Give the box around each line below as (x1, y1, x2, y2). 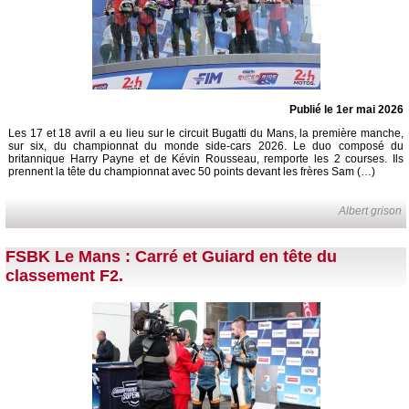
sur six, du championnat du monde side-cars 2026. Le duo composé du (8, 139, 404, 152)
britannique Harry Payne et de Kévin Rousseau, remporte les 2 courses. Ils (8, 152, 404, 165)
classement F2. (5, 267, 123, 286)
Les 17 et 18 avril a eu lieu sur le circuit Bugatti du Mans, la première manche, (8, 126, 404, 140)
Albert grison (339, 204, 403, 217)
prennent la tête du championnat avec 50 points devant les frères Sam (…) (8, 164, 375, 178)
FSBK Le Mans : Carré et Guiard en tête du (5, 247, 337, 267)
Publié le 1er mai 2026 (289, 102, 404, 116)
